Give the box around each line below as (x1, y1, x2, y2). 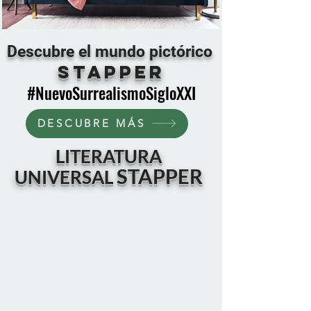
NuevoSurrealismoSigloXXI (35, 81, 196, 105)
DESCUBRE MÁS (37, 117, 146, 131)
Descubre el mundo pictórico (6, 42, 212, 61)
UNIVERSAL (14, 165, 117, 188)
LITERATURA (55, 144, 162, 167)
